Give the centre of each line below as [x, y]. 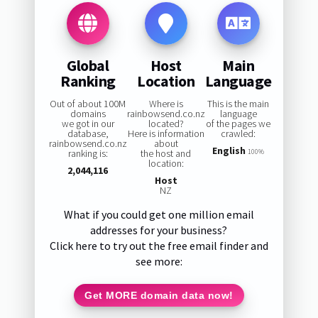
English [229, 151]
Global [88, 65]
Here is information [166, 134]
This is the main [238, 104]
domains [88, 114]
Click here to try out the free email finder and [159, 246]
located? [166, 124]
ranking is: [88, 154]
